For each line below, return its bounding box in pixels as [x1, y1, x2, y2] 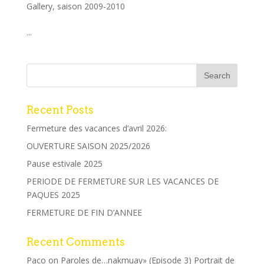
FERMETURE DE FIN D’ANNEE [26, 207, 142, 219]
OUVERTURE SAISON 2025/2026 [26, 140, 150, 152]
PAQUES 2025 [26, 189, 80, 201]
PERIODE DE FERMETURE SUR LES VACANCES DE [26, 176, 219, 187]
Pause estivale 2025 [26, 158, 103, 170]
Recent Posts [26, 104, 94, 117]
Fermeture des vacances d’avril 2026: [26, 123, 167, 134]
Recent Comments [26, 236, 125, 249]
